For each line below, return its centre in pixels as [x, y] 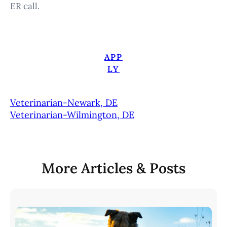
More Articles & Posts [113, 168]
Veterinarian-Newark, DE [64, 103]
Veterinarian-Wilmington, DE [72, 115]
